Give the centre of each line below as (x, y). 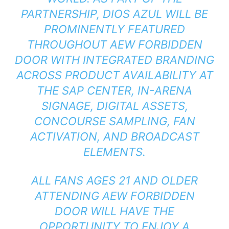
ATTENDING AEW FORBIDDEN (114, 196)
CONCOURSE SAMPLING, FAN (114, 121)
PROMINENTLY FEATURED (114, 29)
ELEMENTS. (114, 152)
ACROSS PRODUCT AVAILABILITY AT (114, 75)
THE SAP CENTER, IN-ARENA (114, 91)
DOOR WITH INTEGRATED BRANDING (114, 60)
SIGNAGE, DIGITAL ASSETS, (114, 106)
